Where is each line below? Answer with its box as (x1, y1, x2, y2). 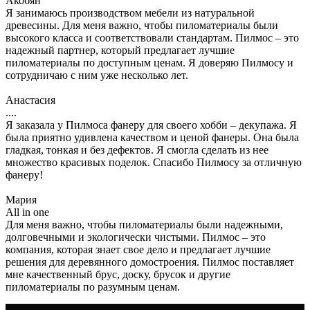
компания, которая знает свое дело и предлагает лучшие (6, 243, 271, 255)
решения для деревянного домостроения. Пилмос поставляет (6, 255, 294, 268)
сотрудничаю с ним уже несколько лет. (6, 69, 188, 81)
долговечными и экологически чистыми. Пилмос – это (6, 230, 266, 243)
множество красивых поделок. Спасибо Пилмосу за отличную (6, 156, 302, 168)
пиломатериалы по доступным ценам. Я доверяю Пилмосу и (6, 56, 293, 69)
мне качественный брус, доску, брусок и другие (6, 268, 230, 280)
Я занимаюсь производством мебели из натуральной (6, 6, 255, 19)
